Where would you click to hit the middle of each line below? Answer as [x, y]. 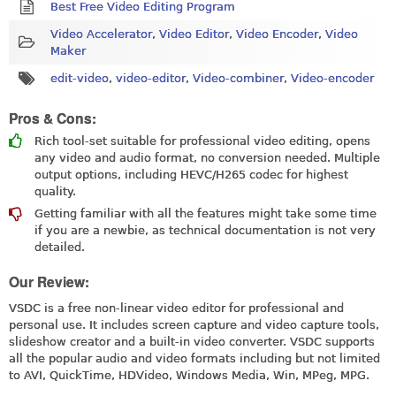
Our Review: [49, 282]
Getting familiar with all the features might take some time [206, 213]
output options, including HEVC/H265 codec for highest [191, 174]
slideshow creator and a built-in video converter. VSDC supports [192, 341]
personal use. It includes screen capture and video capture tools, [194, 324]
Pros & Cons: [53, 118]
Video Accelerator [101, 34]
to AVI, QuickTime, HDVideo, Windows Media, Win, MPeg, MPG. [189, 375]
